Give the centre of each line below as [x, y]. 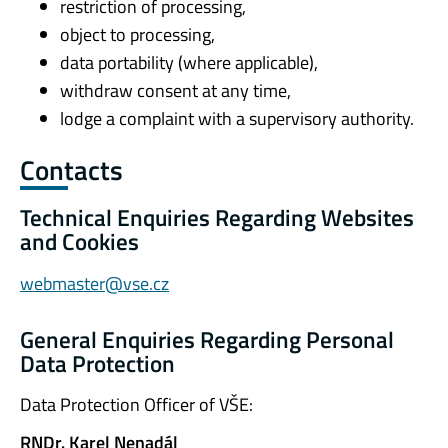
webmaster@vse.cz [94, 283]
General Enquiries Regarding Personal [207, 339]
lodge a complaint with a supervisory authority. [237, 119]
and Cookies [79, 241]
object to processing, [137, 35]
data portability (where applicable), [189, 63]
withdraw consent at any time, [175, 91]
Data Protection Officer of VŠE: [136, 405]
